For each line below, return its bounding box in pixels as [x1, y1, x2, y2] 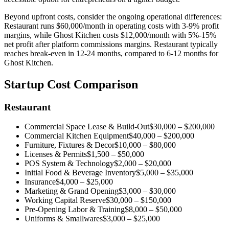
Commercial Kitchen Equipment [25, 131, 129, 141]
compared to [125, 49, 167, 58]
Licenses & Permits [25, 150, 87, 159]
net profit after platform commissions [4, 39, 122, 49]
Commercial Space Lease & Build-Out [25, 122, 149, 131]
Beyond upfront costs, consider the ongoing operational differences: [4, 12, 222, 21]
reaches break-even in [4, 49, 76, 58]
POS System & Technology [25, 159, 114, 168]
